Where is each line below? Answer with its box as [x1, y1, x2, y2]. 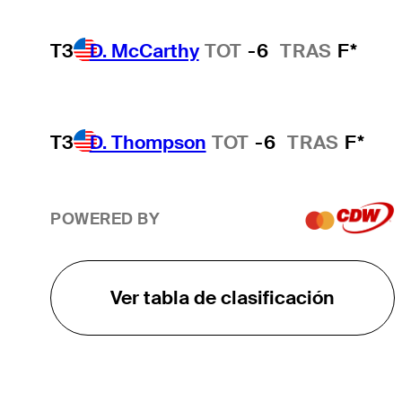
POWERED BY [49, 209, 161, 230]
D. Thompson [89, 129, 206, 154]
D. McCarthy [89, 38, 199, 63]
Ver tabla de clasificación [109, 284, 335, 310]
